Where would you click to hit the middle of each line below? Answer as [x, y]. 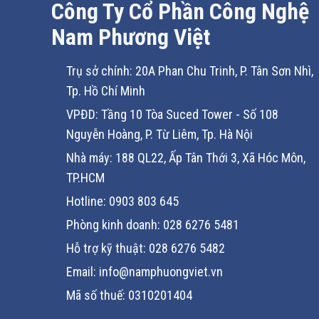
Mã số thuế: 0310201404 [129, 295]
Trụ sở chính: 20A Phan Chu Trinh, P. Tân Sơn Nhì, [190, 70]
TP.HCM [85, 177]
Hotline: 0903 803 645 [122, 201]
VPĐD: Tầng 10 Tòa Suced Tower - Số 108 [172, 114]
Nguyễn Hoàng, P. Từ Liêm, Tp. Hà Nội [159, 134]
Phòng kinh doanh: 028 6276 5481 [153, 224]
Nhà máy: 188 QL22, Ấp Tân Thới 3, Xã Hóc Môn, [186, 157]
